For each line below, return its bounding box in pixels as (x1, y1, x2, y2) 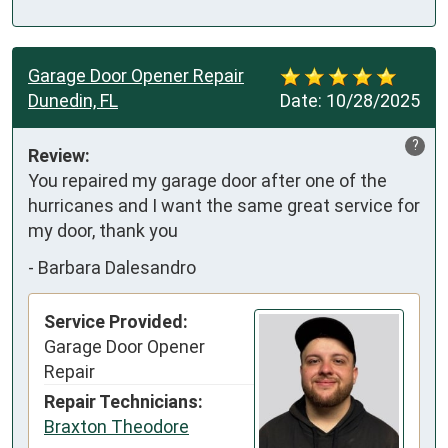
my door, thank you (28, 219, 178, 241)
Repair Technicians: (44, 390, 203, 412)
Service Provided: (44, 310, 188, 332)
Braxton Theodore (44, 415, 189, 437)
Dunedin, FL (28, 89, 118, 111)
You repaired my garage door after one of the (28, 169, 387, 191)
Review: (28, 144, 90, 166)
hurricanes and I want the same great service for (28, 194, 420, 216)
